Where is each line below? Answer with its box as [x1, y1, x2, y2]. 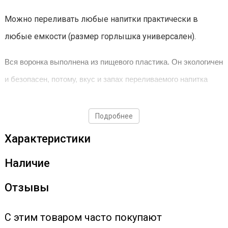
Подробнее [95, 112, 133, 121]
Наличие [5, 157, 50, 170]
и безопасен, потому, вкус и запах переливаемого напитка [5, 75, 208, 84]
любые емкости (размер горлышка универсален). [5, 32, 198, 42]
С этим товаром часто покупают [5, 211, 162, 224]
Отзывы [5, 181, 49, 194]
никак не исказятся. [5, 92, 75, 101]
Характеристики [5, 132, 91, 146]
